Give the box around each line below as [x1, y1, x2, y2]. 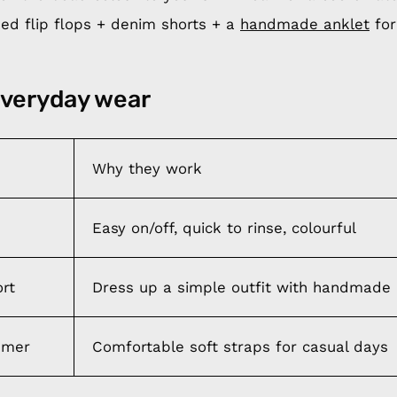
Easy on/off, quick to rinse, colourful [92, 218, 356, 237]
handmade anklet [240, 14, 370, 33]
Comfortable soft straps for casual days [92, 337, 388, 355]
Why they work [92, 159, 202, 177]
